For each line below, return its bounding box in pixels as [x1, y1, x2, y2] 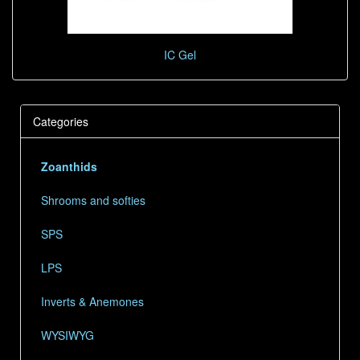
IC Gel [164, 47, 196, 63]
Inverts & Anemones [41, 293, 144, 309]
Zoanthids [41, 158, 97, 174]
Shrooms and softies [41, 192, 145, 208]
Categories [33, 113, 88, 129]
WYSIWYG [41, 327, 94, 343]
